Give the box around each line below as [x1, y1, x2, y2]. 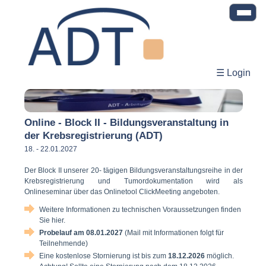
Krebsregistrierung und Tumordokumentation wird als [24, 177, 243, 186]
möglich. [205, 252, 234, 261]
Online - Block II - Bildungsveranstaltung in [24, 117, 229, 129]
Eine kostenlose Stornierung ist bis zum [39, 252, 166, 261]
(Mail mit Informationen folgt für [125, 229, 224, 237]
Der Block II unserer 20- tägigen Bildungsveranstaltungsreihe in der [24, 166, 243, 175]
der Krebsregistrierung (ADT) [24, 130, 163, 142]
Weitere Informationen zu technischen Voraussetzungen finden [39, 205, 241, 214]
